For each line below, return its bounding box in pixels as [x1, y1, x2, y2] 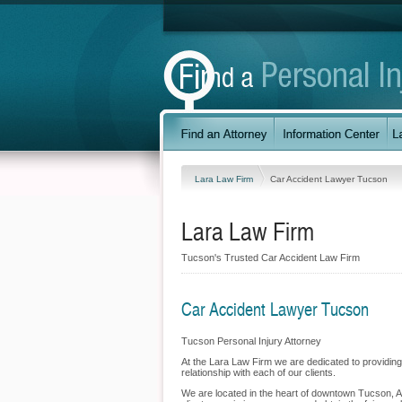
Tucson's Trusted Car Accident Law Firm [181, 252, 360, 263]
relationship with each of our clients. [181, 367, 336, 378]
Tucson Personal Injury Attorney [181, 336, 321, 346]
